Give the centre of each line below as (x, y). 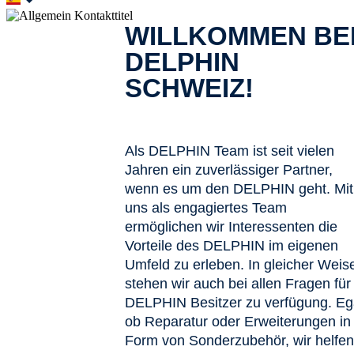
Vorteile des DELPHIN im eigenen (232, 245)
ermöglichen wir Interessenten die (231, 226)
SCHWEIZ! (189, 88)
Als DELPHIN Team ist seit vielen (230, 151)
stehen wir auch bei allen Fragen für (238, 283)
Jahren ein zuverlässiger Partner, (229, 169)
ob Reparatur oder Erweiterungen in (238, 321)
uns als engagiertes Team (206, 207)
